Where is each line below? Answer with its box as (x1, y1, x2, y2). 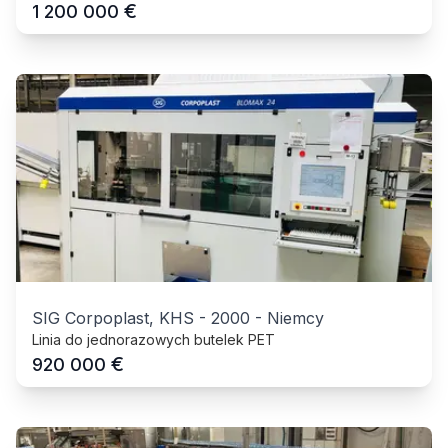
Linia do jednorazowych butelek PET (32, 330, 275, 348)
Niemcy (267, 307, 324, 328)
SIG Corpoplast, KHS (32, 307, 194, 328)
